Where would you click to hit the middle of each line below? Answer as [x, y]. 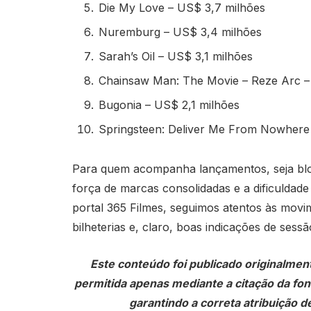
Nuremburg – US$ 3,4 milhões [180, 32]
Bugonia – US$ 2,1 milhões [169, 105]
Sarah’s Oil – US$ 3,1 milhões [175, 56]
